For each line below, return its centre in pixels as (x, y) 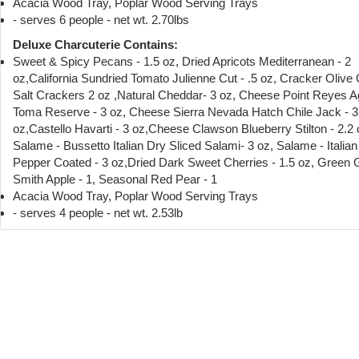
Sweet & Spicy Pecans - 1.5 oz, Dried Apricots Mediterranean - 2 (182, 61)
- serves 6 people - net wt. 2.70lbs (101, 19)
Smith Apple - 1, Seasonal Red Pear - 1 (115, 179)
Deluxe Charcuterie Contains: (95, 44)
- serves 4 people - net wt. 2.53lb (98, 212)
